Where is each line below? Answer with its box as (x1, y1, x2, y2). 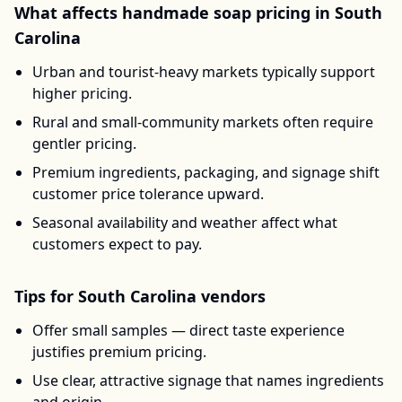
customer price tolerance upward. (32, 184, 264, 204)
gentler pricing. (32, 134, 136, 153)
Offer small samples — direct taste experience (32, 320, 345, 340)
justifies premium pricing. (32, 342, 206, 362)
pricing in (251, 2, 335, 23)
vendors (197, 285, 266, 307)
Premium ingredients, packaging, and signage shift (32, 162, 380, 182)
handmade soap (122, 2, 251, 23)
